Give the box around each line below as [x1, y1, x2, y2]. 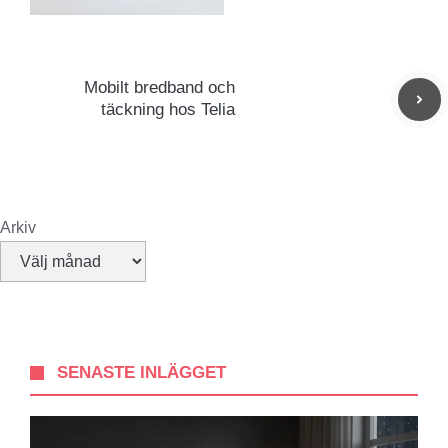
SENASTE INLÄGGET [57, 363, 227, 383]
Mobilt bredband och [84, 78, 235, 98]
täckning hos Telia [101, 100, 235, 120]
